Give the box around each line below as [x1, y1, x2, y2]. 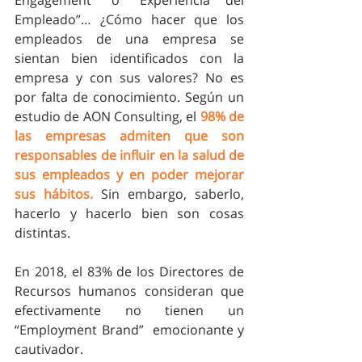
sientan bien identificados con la [15, 48, 244, 67]
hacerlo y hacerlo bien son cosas [15, 204, 244, 222]
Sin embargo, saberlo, [93, 184, 244, 203]
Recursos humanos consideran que [15, 281, 244, 300]
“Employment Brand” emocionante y [15, 320, 244, 339]
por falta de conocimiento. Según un [15, 87, 244, 106]
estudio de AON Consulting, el [15, 107, 200, 125]
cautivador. [15, 339, 83, 358]
